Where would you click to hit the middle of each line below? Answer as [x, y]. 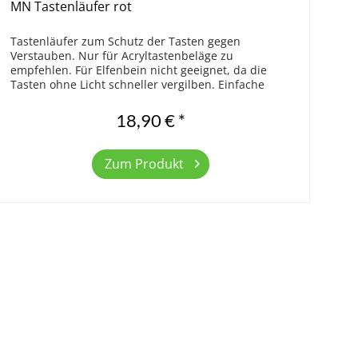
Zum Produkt [144, 164]
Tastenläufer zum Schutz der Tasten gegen [126, 42]
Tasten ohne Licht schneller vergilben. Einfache [138, 85]
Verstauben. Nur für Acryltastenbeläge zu [122, 56]
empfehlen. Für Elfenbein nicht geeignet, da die [139, 70]
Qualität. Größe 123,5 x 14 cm [90, 99]
